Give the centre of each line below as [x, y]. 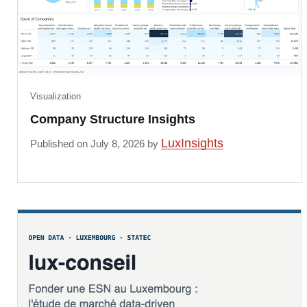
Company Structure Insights [112, 120]
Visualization [55, 97]
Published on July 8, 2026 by [95, 143]
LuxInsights [192, 143]
